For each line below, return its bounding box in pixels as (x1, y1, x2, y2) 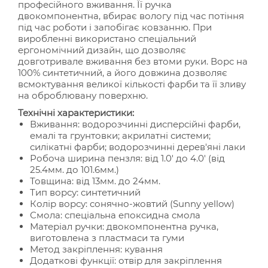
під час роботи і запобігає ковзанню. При (18, 22, 212, 33)
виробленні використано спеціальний (18, 33, 196, 44)
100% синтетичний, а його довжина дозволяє (18, 67, 227, 78)
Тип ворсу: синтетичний (30, 187, 141, 198)
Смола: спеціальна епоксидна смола (30, 209, 200, 221)
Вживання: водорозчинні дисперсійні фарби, (30, 118, 240, 130)
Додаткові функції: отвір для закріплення (30, 255, 222, 266)
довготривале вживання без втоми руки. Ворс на (18, 56, 248, 67)
